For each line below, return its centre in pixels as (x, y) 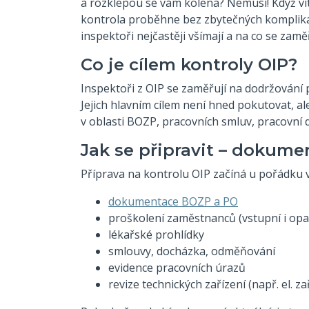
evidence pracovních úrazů (177, 267)
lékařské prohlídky (156, 234)
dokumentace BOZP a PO (173, 201)
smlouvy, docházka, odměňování (192, 251)
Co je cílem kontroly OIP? (189, 64)
